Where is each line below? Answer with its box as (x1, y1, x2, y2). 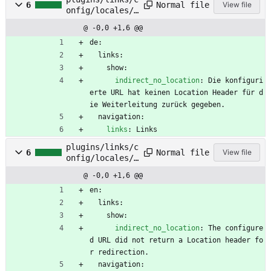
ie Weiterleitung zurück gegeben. (90, 100, 225, 109)
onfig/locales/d (66, 5, 139, 16)
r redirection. (90, 248, 149, 257)
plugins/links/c (66, 142, 139, 152)
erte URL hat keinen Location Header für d (90, 88, 263, 97)
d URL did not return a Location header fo (90, 236, 263, 245)
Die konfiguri (208, 76, 263, 85)
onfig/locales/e (66, 153, 139, 163)
